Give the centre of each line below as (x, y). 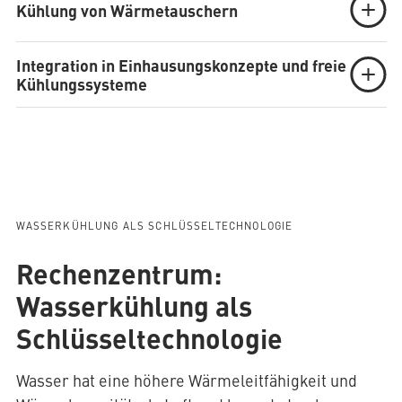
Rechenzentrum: (118, 273)
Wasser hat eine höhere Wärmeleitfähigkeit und (186, 380)
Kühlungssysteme (81, 84)
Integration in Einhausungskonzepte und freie (181, 65)
